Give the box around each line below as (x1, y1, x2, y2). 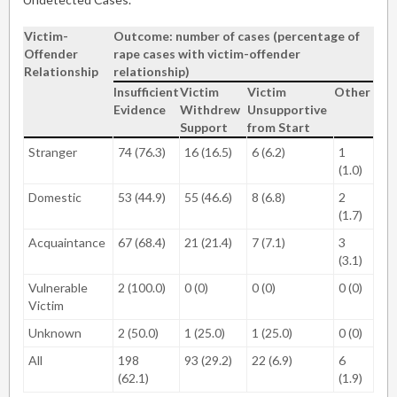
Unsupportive (247, 101, 327, 117)
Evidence (113, 101, 168, 117)
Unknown (28, 324, 84, 340)
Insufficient (113, 83, 179, 99)
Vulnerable (28, 279, 88, 295)
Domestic (28, 189, 84, 205)
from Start (247, 119, 313, 135)
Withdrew (180, 101, 240, 117)
